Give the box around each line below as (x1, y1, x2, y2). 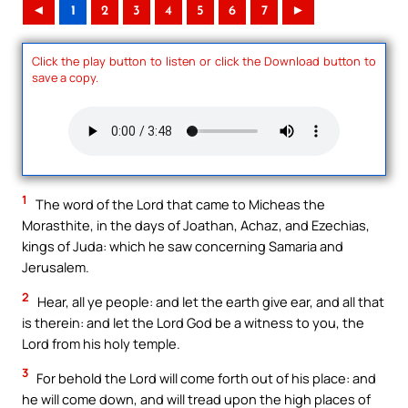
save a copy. (32, 68, 98, 86)
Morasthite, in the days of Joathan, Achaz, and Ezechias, (22, 216, 370, 235)
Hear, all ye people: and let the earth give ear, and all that (35, 291, 384, 311)
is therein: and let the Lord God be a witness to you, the (22, 312, 364, 331)
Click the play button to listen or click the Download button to (32, 52, 376, 69)
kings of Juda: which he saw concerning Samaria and (22, 237, 343, 256)
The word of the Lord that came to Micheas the (33, 195, 325, 214)
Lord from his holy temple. (22, 333, 180, 352)
